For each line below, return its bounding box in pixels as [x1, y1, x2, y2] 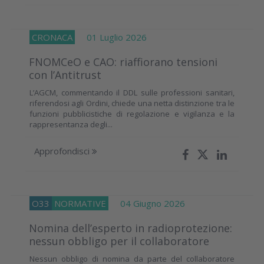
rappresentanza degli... [29, 118, 113, 130]
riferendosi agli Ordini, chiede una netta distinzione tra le [29, 97, 235, 108]
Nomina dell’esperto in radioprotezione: [29, 220, 232, 235]
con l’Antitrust [29, 67, 101, 82]
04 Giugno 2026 [108, 197, 185, 209]
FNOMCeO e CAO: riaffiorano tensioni [29, 54, 217, 69]
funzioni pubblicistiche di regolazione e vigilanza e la [29, 108, 235, 119]
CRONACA [32, 31, 72, 43]
